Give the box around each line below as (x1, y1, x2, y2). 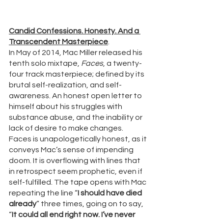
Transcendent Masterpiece (9, 38, 108, 46)
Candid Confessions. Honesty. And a (9, 27, 140, 35)
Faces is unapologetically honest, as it (9, 135, 148, 143)
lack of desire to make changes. (9, 124, 125, 133)
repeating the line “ (9, 189, 78, 197)
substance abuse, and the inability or (9, 113, 144, 122)
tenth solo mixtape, (9, 59, 81, 68)
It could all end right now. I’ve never (12, 211, 137, 219)
